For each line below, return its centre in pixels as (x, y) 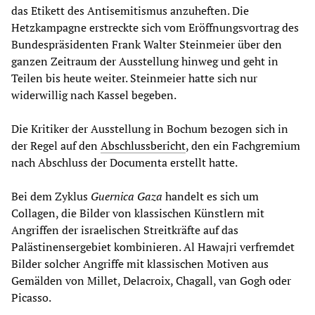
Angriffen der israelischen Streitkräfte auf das (125, 230)
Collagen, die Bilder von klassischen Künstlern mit (138, 213)
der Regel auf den (56, 145)
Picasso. (31, 297)
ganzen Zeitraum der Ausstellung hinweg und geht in (145, 61)
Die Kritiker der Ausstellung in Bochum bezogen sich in (150, 128)
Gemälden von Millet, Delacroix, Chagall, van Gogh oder (151, 280)
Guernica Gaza (127, 196)
